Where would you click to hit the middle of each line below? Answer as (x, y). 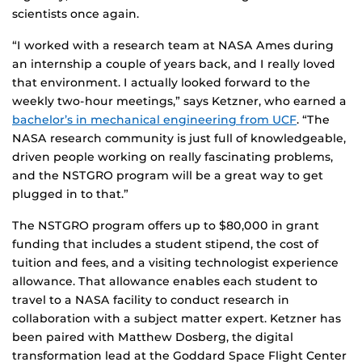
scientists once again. (76, 14)
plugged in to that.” (70, 194)
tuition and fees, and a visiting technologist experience (175, 263)
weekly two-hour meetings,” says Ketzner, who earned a (179, 101)
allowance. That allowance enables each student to (165, 282)
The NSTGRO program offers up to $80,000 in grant (166, 226)
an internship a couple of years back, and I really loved (174, 64)
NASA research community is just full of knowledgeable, (179, 139)
